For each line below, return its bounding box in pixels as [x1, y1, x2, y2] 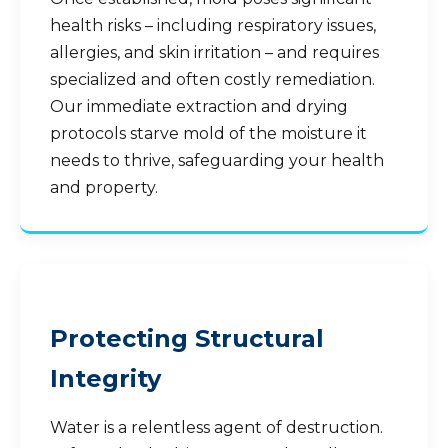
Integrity [50, 364, 161, 393]
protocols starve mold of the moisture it [50, 124, 367, 143]
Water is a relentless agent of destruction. [50, 418, 383, 437]
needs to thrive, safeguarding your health [50, 151, 384, 170]
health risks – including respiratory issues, [50, 16, 376, 35]
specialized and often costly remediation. [50, 70, 375, 89]
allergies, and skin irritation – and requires [50, 43, 379, 62]
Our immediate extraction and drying [50, 97, 348, 116]
